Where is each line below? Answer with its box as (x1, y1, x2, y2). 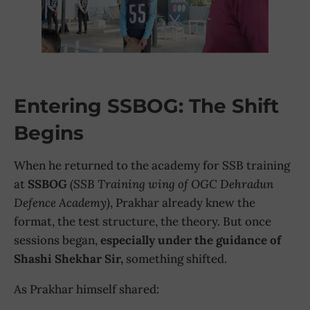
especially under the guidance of (100, 232, 281, 248)
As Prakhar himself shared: (14, 282, 159, 298)
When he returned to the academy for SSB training (14, 158, 290, 174)
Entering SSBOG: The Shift (14, 94, 279, 118)
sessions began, (14, 232, 100, 248)
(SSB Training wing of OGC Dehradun (70, 176, 273, 192)
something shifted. (126, 251, 227, 267)
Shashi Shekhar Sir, (14, 251, 126, 267)
